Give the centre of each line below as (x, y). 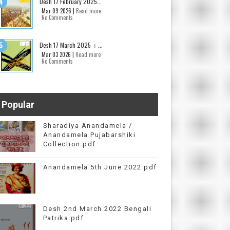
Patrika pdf (63, 218)
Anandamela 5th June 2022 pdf (100, 167)
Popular (18, 104)
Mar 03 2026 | (58, 54)
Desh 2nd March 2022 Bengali (97, 209)
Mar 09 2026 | (59, 11)
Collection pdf (69, 144)
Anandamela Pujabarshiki (89, 135)
